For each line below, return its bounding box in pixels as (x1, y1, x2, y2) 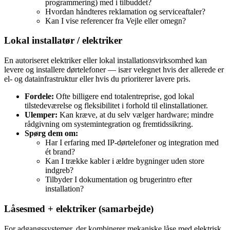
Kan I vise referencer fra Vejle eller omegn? (45, 16, 186, 25)
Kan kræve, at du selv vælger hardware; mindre (57, 110, 214, 120)
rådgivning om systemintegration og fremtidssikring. (25, 120, 193, 129)
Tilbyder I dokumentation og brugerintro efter (45, 175, 192, 184)
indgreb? (45, 166, 73, 175)
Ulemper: (25, 110, 57, 120)
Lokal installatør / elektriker (4, 35, 122, 46)
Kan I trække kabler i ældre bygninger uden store (45, 157, 204, 166)
